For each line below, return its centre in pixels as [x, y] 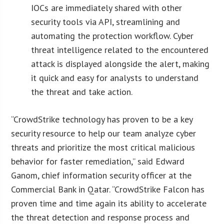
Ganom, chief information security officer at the [101, 175]
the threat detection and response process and [100, 217]
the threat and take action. [82, 91]
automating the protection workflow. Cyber [112, 35]
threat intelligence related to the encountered [120, 49]
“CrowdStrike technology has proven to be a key [102, 119]
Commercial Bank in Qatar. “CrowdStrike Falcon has [108, 189]
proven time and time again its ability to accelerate [109, 203]
